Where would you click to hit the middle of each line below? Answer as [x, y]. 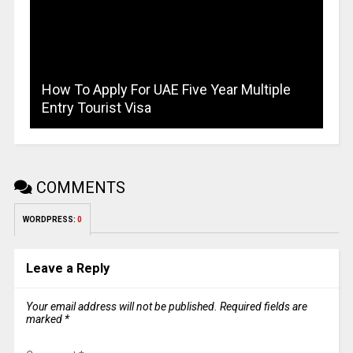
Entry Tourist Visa [96, 107]
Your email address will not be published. [121, 306]
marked [45, 319]
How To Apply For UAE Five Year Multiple [166, 89]
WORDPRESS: [50, 219]
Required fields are [263, 306]
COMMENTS [78, 187]
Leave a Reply [67, 268]
